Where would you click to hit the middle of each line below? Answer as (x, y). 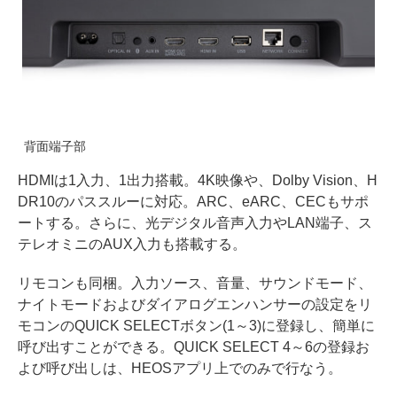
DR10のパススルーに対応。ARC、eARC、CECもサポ (193, 202)
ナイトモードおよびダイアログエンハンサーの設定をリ (195, 305)
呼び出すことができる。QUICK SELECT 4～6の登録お (194, 347)
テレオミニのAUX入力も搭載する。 (132, 245)
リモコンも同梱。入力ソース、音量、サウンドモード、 (195, 284)
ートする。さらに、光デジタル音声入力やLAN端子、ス (195, 223)
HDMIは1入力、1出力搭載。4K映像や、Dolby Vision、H (198, 181)
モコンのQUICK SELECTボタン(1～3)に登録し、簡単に (196, 326)
